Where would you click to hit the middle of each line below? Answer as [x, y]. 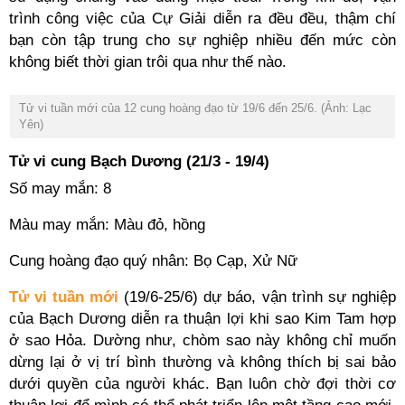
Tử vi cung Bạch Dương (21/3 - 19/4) [139, 161]
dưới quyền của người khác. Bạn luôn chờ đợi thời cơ [202, 384]
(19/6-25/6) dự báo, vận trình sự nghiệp [257, 297]
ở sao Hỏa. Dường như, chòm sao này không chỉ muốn [202, 340]
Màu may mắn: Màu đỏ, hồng [107, 225]
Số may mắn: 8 [60, 188]
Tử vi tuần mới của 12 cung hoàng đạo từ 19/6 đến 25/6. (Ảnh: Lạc [195, 108]
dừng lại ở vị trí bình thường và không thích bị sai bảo [202, 362]
